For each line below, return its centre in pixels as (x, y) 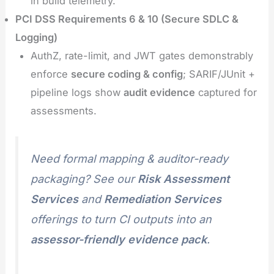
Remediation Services (163, 199)
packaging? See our (84, 179)
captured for (226, 92)
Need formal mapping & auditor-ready (130, 159)
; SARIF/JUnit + (219, 74)
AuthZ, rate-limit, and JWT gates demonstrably (142, 55)
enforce (50, 74)
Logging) (37, 37)
